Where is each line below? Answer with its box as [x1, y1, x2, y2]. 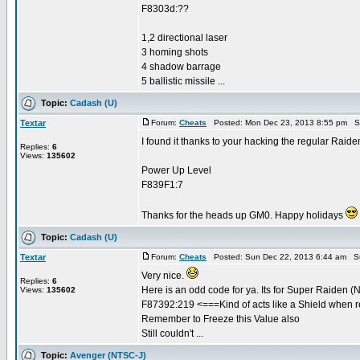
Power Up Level [141, 165, 211, 176]
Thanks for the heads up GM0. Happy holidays [141, 210, 346, 221]
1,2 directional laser [141, 32, 227, 43]
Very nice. [141, 270, 186, 281]
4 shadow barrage [141, 61, 221, 72]
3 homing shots [141, 47, 208, 58]
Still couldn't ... [141, 328, 203, 339]
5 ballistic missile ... [141, 76, 225, 87]
